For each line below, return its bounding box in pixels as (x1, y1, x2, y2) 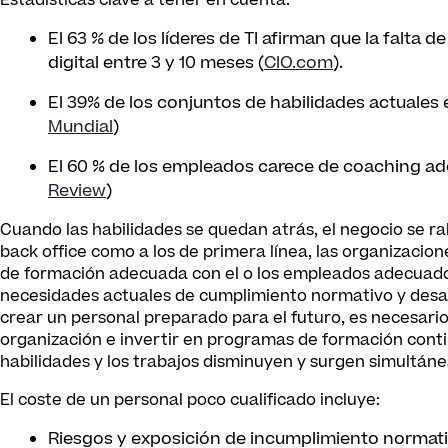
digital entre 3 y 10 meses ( (48, 51, 264, 75)
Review (48, 179, 106, 203)
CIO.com (264, 51, 333, 75)
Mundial (48, 115, 113, 139)
